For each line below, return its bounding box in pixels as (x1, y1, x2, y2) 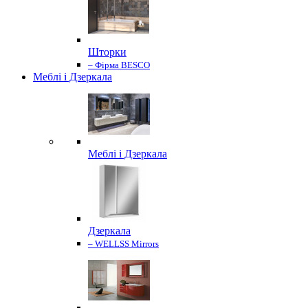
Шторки (88, 46, 126, 58)
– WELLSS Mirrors (88, 239, 159, 250)
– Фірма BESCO (88, 60, 150, 71)
